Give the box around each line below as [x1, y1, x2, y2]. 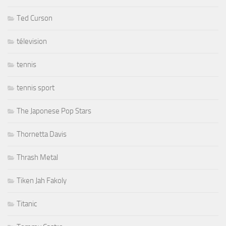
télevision [17, 37, 47, 46]
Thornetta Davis [17, 130, 67, 139]
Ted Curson [17, 14, 52, 23]
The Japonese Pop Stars [17, 106, 91, 116]
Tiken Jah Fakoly [17, 176, 67, 186]
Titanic [17, 199, 37, 209]
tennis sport [17, 83, 54, 93]
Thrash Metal [17, 153, 58, 162]
